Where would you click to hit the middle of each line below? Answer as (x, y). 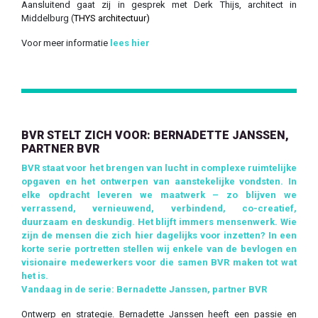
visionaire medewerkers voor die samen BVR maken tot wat (159, 263)
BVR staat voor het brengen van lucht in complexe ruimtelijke (159, 168)
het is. (35, 276)
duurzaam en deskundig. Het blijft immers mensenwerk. (151, 222)
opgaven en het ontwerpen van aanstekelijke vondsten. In (159, 182)
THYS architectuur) (112, 18)
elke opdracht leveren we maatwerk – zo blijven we (159, 195)
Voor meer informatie (66, 43)
